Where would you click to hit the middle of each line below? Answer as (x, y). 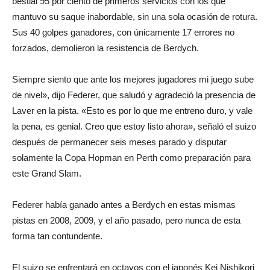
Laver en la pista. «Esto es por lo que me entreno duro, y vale (132, 111)
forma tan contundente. (57, 236)
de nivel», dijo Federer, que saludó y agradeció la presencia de (134, 95)
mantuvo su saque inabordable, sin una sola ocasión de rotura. (135, 17)
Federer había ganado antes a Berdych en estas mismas (124, 205)
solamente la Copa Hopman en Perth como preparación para (131, 158)
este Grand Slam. (47, 173)
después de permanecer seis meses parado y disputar (119, 142)
